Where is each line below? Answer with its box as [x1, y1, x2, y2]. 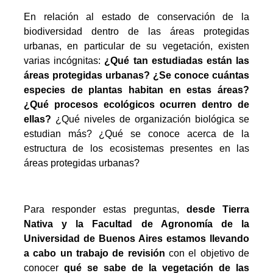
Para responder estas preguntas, [23, 204, 187, 215]
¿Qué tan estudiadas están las [104, 55, 250, 66]
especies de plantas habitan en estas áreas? [23, 84, 250, 95]
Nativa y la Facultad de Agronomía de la [23, 219, 250, 230]
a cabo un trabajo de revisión [23, 248, 165, 259]
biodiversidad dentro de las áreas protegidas [23, 26, 250, 37]
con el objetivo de [165, 248, 250, 259]
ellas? [23, 113, 51, 124]
